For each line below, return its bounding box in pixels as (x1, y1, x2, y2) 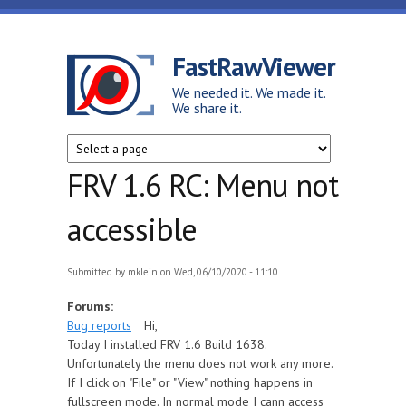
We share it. (172, 99, 242, 117)
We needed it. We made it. (172, 83, 325, 101)
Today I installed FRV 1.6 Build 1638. (67, 336, 266, 353)
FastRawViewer (172, 49, 335, 83)
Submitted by (67, 266, 128, 278)
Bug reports (67, 317, 131, 333)
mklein (128, 266, 158, 278)
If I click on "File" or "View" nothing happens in (67, 374, 313, 391)
